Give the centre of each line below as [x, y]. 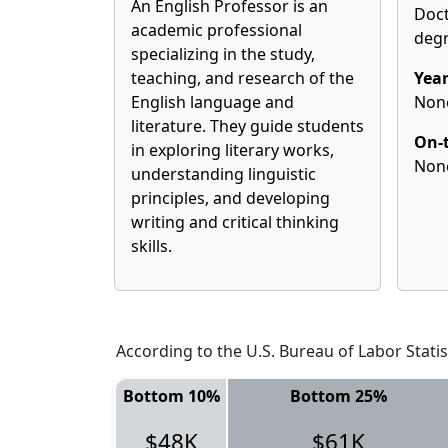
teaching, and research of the [242, 78]
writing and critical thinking [235, 222]
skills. [151, 246]
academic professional [216, 30]
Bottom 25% [338, 396]
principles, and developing [230, 198]
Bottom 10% [171, 396]
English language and [212, 102]
